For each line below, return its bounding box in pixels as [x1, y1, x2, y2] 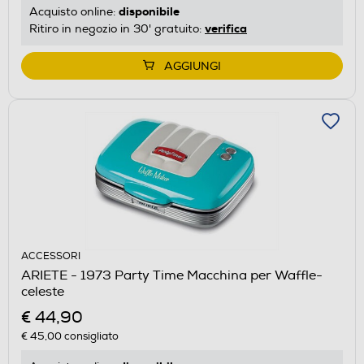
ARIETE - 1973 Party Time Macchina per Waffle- [21, 266, 323, 284]
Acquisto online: [29, 4, 119, 19]
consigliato [62, 329, 119, 343]
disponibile [119, 3, 180, 19]
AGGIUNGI [164, 58, 221, 73]
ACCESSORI [21, 249, 80, 262]
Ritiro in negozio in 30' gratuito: [29, 21, 205, 36]
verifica [205, 20, 247, 36]
